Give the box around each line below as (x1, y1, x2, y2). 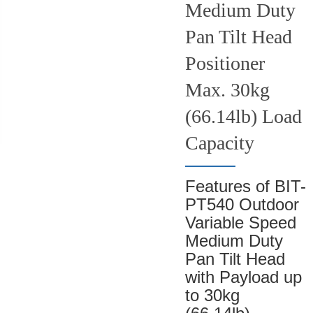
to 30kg (184, 286, 240, 305)
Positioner (184, 52, 265, 75)
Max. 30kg (184, 79, 270, 101)
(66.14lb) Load (184, 105, 302, 128)
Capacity (184, 132, 254, 154)
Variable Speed (184, 213, 296, 233)
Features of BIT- (184, 177, 306, 196)
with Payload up (184, 268, 302, 287)
